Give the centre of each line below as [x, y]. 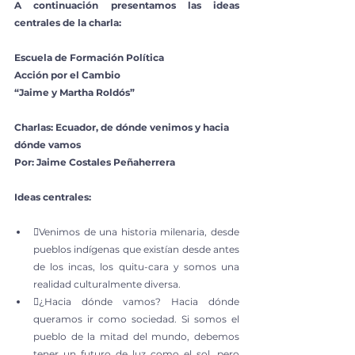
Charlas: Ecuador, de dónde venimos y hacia [123, 127]
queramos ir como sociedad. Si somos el [136, 319]
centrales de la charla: [68, 22]
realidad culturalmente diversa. [107, 284]
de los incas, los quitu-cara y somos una [136, 266]
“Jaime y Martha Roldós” [74, 92]
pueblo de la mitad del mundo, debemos [136, 336]
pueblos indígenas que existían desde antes [136, 249]
